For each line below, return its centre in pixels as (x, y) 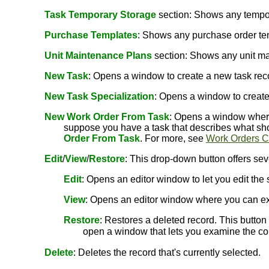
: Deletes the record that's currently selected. (167, 252)
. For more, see (173, 138)
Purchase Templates (91, 35)
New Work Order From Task (107, 117)
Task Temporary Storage (100, 15)
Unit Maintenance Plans (98, 56)
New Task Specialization (99, 96)
